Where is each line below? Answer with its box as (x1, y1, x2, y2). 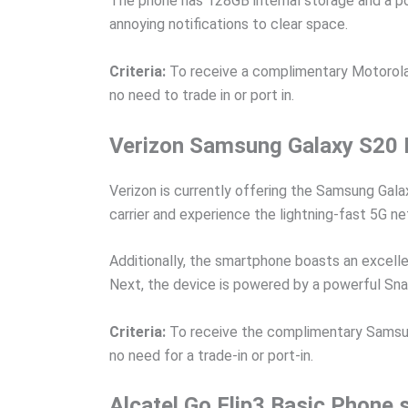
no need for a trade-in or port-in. (109, 346, 313, 364)
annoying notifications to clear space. (109, 15, 348, 34)
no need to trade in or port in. (109, 86, 294, 104)
